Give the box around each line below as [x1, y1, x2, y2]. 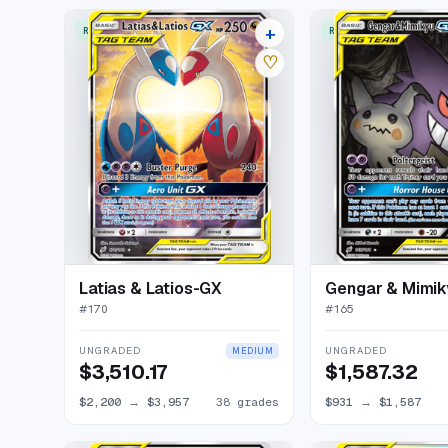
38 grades [216, 394, 280, 410]
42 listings [208, 24, 275, 38]
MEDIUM [232, 345, 274, 358]
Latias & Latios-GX [79, 278, 223, 300]
